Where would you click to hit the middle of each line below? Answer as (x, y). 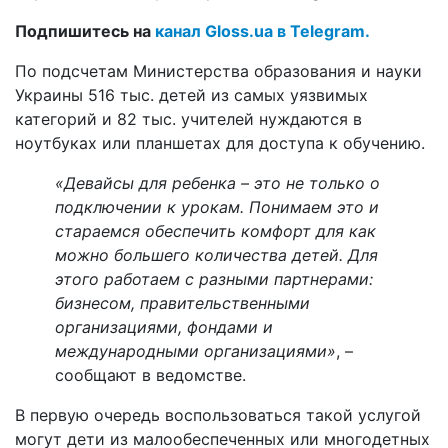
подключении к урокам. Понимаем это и (217, 206)
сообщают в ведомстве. (150, 374)
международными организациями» (195, 350)
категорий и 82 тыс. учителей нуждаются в (188, 118)
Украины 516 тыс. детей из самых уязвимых (191, 94)
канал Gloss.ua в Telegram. (262, 30)
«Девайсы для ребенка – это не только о (217, 182)
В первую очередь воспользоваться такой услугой (218, 414)
